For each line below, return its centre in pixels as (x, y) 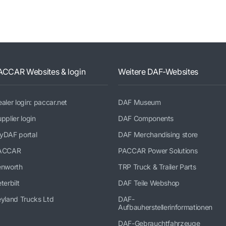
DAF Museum (139, 102)
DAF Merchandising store (158, 134)
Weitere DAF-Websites (158, 72)
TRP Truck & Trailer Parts (157, 167)
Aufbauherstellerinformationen (165, 207)
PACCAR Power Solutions (158, 151)
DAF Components (146, 118)
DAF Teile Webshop (149, 183)
